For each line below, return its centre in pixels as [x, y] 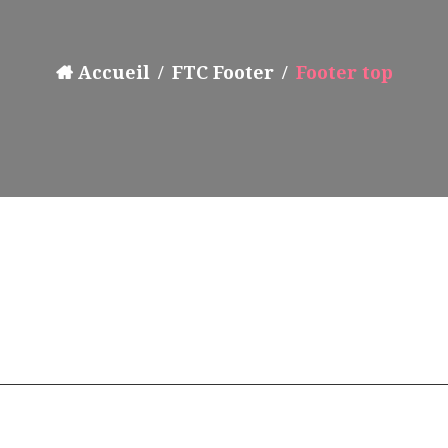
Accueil [113, 72]
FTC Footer [222, 72]
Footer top [344, 72]
